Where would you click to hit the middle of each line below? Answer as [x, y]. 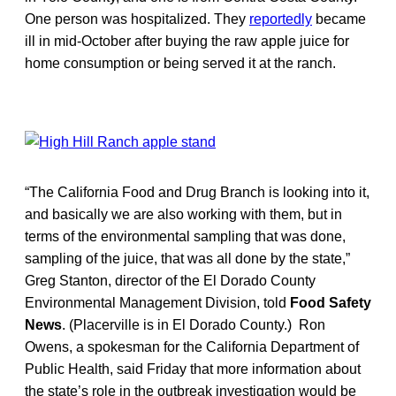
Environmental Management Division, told [157, 302]
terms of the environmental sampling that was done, [185, 236]
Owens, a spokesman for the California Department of [192, 346]
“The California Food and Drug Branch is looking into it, [197, 192]
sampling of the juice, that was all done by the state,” [187, 258]
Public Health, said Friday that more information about [193, 369]
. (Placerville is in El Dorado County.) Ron [194, 324]
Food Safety [331, 302]
